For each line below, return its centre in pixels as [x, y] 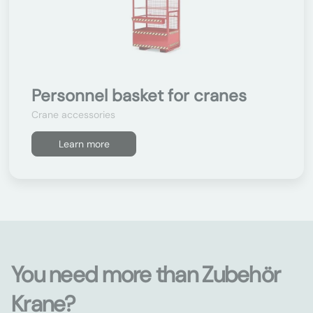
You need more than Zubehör [146, 275]
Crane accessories [73, 115]
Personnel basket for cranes [139, 95]
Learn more [84, 144]
